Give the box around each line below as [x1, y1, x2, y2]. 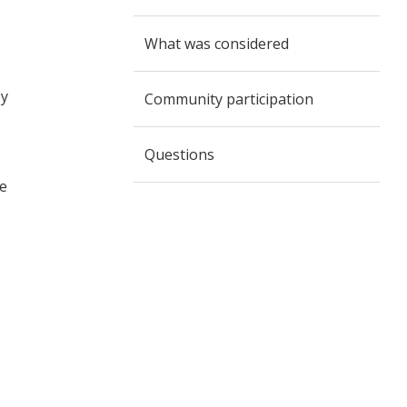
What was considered [144, 34, 289, 54]
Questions [144, 144, 214, 164]
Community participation [144, 89, 313, 109]
